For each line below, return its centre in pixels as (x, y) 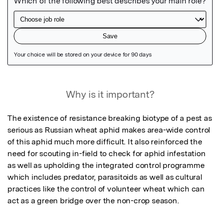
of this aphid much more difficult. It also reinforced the (105, 141)
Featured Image (42, 83)
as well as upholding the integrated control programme (106, 165)
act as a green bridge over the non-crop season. (93, 200)
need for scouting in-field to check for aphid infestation (107, 153)
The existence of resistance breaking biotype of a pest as (110, 118)
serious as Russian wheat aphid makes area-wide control (109, 130)
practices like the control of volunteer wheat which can (106, 189)
